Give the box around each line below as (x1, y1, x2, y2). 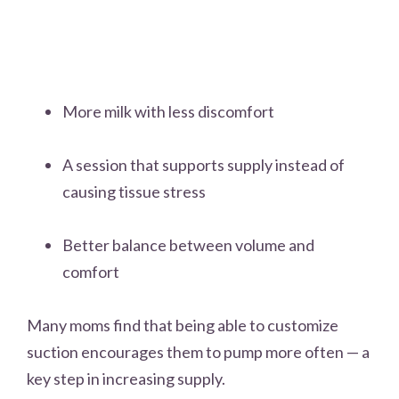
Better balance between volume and (62, 234, 314, 255)
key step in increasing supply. (27, 368, 225, 388)
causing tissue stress (62, 181, 206, 201)
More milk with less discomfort (62, 101, 274, 121)
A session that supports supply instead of (62, 154, 345, 175)
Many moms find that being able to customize (27, 314, 338, 335)
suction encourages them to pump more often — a (27, 341, 370, 362)
